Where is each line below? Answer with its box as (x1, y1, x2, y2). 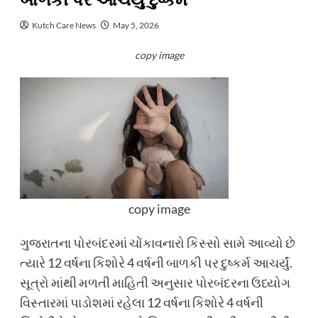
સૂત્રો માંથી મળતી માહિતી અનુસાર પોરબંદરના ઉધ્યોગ (19, 275, 290, 290)
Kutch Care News (31, 20, 96, 31)
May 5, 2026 (112, 20, 159, 31)
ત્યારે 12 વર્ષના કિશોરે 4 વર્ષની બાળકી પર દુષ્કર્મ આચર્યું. (19, 255, 292, 270)
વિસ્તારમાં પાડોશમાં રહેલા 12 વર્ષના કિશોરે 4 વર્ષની (19, 295, 263, 310)
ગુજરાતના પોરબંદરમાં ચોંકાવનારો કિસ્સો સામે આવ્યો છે (19, 235, 295, 251)
